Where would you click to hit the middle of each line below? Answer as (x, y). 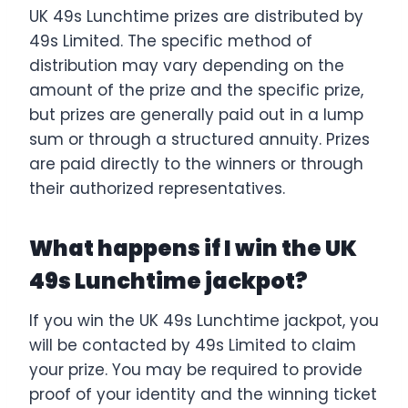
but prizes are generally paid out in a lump (196, 114)
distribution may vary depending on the (187, 65)
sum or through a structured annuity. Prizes (199, 139)
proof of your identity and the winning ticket (203, 394)
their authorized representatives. (157, 188)
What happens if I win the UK (193, 248)
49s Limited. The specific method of (171, 41)
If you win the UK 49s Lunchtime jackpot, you (204, 320)
